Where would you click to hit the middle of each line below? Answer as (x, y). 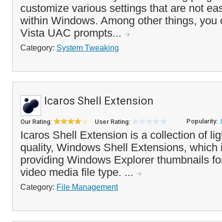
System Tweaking (88, 48)
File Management (87, 187)
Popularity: (203, 121)
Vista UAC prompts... (72, 33)
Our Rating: (37, 122)
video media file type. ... (78, 172)
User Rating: (113, 122)
